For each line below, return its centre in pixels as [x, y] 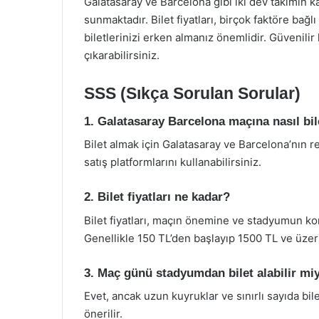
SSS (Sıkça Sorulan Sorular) [192, 93]
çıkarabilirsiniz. [122, 55]
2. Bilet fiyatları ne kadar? [157, 197]
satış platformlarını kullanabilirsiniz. [173, 162]
